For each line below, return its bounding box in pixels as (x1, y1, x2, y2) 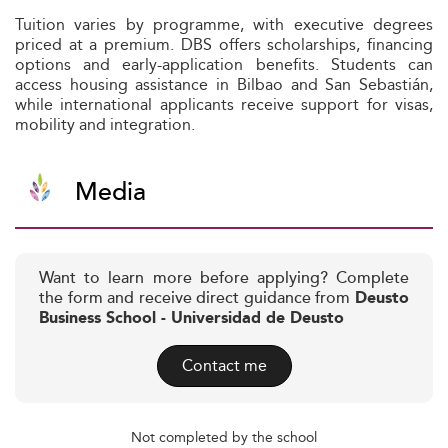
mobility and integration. (15, 112, 195, 137)
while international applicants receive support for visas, (15, 92, 433, 117)
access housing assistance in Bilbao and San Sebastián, (15, 72, 433, 97)
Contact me (181, 353, 267, 378)
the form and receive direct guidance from (39, 286, 355, 311)
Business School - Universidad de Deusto (39, 306, 344, 331)
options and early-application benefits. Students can (15, 52, 433, 77)
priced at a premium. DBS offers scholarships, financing (15, 32, 433, 57)
